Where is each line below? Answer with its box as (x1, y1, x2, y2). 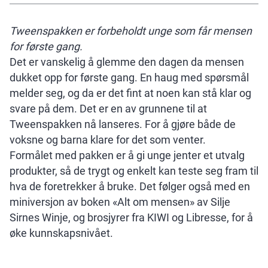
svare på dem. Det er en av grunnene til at (10, 102, 207, 115)
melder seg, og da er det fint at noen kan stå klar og (10, 87, 251, 100)
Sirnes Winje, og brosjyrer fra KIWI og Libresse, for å (10, 211, 253, 224)
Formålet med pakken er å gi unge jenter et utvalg (10, 149, 245, 162)
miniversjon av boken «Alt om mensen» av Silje (10, 196, 230, 209)
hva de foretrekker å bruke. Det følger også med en (10, 180, 250, 193)
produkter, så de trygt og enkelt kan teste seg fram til (10, 165, 258, 178)
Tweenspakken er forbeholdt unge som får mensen (10, 25, 252, 38)
